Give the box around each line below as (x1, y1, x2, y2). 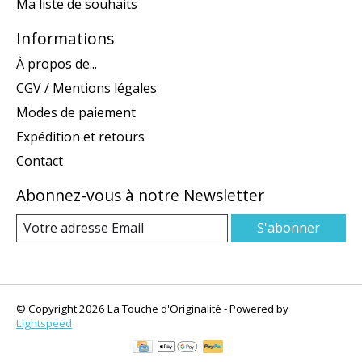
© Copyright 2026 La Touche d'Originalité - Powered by (16, 301, 288, 317)
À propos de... (16, 55, 97, 74)
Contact (16, 152, 63, 170)
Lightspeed (16, 316, 72, 331)
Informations (16, 27, 114, 49)
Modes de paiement (16, 103, 136, 122)
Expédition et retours (16, 128, 145, 146)
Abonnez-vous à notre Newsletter (16, 184, 264, 207)
